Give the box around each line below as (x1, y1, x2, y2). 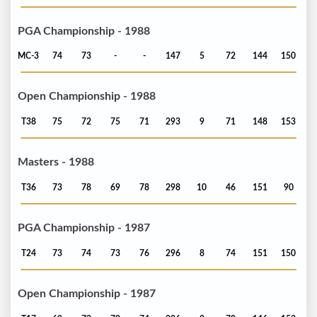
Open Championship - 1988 (18, 91, 156, 103)
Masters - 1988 (18, 156, 94, 168)
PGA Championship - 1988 (18, 25, 150, 37)
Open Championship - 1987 (18, 288, 156, 300)
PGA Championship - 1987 (18, 222, 150, 234)
